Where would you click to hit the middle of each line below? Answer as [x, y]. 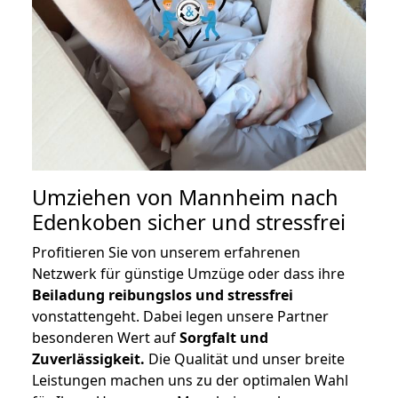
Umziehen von [105, 198]
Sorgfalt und [224, 338]
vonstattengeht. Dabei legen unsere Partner [180, 317]
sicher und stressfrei [244, 223]
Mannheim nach [259, 198]
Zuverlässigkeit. [88, 359]
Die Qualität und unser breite [245, 359]
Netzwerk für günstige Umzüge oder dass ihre [188, 274]
